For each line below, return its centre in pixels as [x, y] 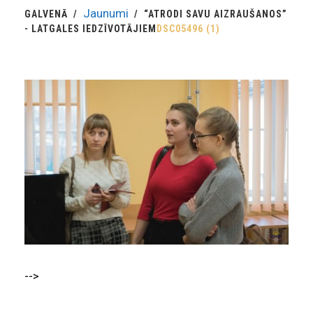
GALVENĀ [46, 14]
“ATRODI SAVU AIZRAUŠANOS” [216, 14]
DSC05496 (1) [188, 29]
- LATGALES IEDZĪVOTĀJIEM [90, 29]
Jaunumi [106, 14]
